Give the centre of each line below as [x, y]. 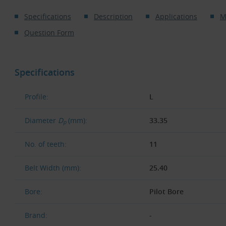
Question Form [49, 33]
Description [113, 17]
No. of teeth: [46, 144]
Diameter [41, 120]
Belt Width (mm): [53, 167]
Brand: [36, 215]
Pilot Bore [166, 191]
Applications [176, 17]
